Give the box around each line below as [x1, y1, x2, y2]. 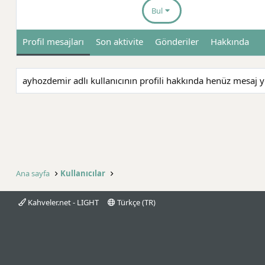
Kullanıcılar [60, 168, 106, 179]
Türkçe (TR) [115, 197, 156, 208]
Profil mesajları [22, 35, 84, 48]
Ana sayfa [16, 168, 50, 179]
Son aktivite [96, 35, 143, 48]
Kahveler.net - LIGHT [26, 197, 99, 208]
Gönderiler [155, 35, 199, 48]
